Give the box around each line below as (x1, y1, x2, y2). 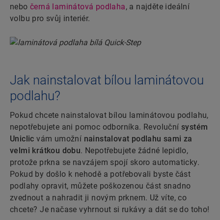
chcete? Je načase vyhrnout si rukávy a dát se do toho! (10, 205, 210, 215)
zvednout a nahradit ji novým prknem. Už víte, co (10, 193, 187, 203)
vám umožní (34, 134, 84, 144)
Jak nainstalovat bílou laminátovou (10, 73, 204, 88)
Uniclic (10, 134, 34, 144)
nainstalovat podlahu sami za (83, 134, 192, 144)
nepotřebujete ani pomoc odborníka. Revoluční (10, 122, 181, 132)
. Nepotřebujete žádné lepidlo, (81, 146, 189, 156)
